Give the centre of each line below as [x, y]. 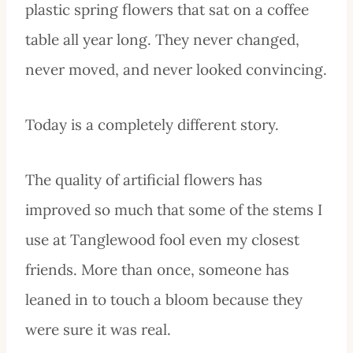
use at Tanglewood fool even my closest [162, 239]
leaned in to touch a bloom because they [164, 299]
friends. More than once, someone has [157, 269]
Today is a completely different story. [152, 124]
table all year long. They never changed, [162, 39]
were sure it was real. [98, 329]
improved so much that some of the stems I [174, 209]
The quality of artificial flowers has [144, 179]
